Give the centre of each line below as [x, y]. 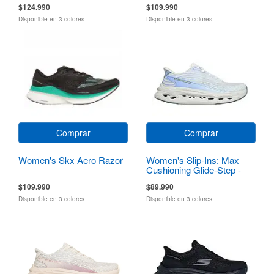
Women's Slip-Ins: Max [193, 160]
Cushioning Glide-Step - [194, 169]
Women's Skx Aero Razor [71, 160]
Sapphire [164, 179]
